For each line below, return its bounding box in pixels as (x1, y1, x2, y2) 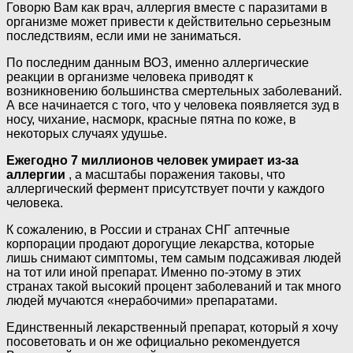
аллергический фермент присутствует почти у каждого (6, 182, 325, 196)
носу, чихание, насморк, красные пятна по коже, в (6, 113, 296, 127)
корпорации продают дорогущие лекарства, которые (6, 237, 314, 251)
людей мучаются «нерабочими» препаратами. (6, 294, 277, 308)
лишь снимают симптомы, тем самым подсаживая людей (6, 251, 341, 266)
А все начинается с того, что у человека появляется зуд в (6, 98, 340, 113)
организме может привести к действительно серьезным (6, 15, 331, 29)
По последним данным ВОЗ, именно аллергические (6, 56, 309, 70)
